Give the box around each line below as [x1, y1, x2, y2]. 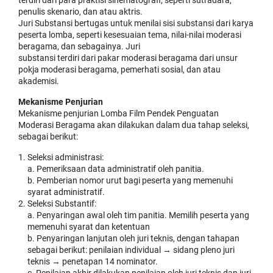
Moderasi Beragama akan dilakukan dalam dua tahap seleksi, [18, 119, 249, 130]
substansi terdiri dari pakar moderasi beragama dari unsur [18, 52, 238, 63]
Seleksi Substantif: [27, 198, 96, 208]
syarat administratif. [27, 186, 105, 197]
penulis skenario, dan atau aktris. [18, 6, 143, 16]
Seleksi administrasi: [27, 152, 104, 162]
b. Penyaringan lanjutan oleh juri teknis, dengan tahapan [27, 233, 239, 243]
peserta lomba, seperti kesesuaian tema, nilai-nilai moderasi [18, 29, 241, 40]
